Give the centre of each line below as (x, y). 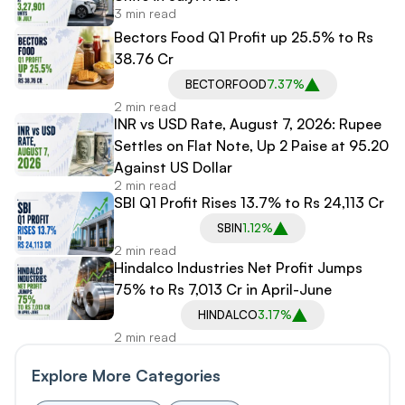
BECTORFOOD (226, 84)
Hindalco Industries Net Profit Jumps (238, 267)
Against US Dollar (173, 167)
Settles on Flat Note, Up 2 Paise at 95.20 (251, 145)
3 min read (145, 13)
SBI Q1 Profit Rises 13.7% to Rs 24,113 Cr (249, 202)
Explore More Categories (126, 375)
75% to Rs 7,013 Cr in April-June (223, 289)
